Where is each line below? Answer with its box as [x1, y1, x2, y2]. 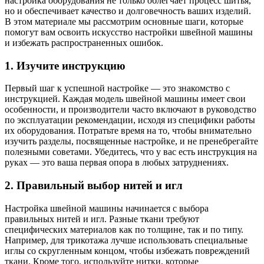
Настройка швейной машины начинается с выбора [5, 203, 209, 213]
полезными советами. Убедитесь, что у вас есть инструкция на [5, 147, 257, 157]
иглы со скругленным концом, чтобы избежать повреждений [5, 245, 250, 256]
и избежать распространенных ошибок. [5, 37, 163, 48]
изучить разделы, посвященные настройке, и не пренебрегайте [5, 136, 258, 147]
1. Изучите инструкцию [5, 59, 126, 72]
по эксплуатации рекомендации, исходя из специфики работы [5, 115, 255, 126]
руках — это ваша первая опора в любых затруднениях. [5, 157, 229, 168]
